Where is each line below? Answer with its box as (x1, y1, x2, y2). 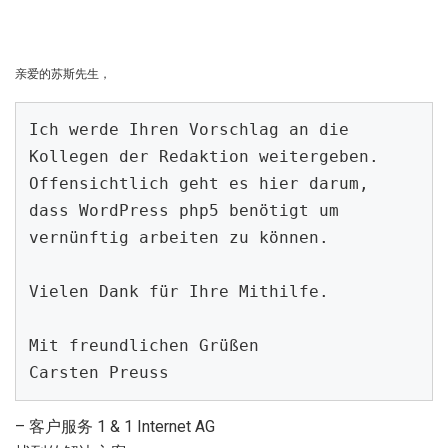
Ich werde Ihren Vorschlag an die (29, 120, 350, 140)
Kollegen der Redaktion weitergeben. (29, 147, 380, 167)
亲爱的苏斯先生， (15, 66, 111, 81)
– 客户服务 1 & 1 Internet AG (15, 416, 215, 436)
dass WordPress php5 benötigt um (29, 201, 340, 221)
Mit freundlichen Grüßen (29, 336, 260, 356)
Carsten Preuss (29, 363, 170, 383)
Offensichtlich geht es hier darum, (29, 174, 370, 194)
